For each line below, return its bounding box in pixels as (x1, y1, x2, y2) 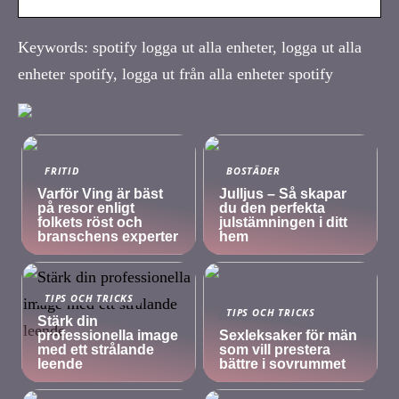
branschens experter (37, 228, 179, 244)
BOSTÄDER (226, 163, 281, 177)
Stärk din (37, 313, 99, 329)
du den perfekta (219, 199, 326, 216)
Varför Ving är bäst (37, 185, 164, 201)
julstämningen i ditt (219, 214, 348, 230)
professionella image (37, 327, 179, 343)
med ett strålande (37, 341, 155, 357)
